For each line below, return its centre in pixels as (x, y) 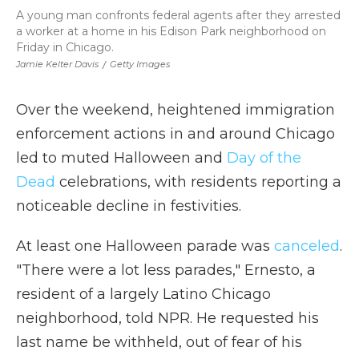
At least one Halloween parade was (145, 246)
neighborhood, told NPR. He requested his (167, 318)
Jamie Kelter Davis (57, 64)
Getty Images (140, 64)
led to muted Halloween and (121, 158)
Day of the (264, 158)
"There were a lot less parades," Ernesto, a (166, 270)
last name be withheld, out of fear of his (159, 342)
